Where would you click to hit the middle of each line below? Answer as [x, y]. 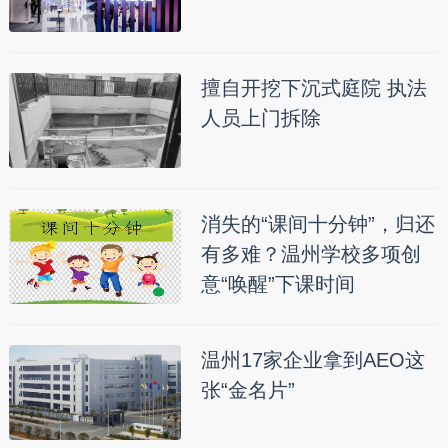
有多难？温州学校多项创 [310, 253]
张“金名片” [247, 389]
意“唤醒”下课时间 [277, 283]
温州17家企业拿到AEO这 [312, 359]
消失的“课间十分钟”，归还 [317, 223]
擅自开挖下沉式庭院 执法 [313, 87]
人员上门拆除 [260, 117]
